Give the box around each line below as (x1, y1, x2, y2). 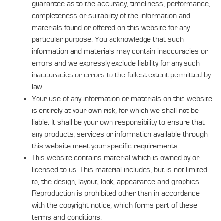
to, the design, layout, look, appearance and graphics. (32, 177, 201, 186)
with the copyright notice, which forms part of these (32, 201, 197, 210)
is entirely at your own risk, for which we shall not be (32, 106, 199, 115)
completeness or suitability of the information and (32, 11, 190, 20)
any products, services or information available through (32, 130, 208, 139)
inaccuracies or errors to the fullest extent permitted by (32, 71, 211, 79)
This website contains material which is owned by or (32, 153, 199, 162)
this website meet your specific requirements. (32, 142, 179, 150)
